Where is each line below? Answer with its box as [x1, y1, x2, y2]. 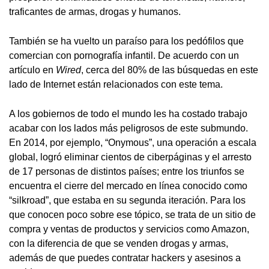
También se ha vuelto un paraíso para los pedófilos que [9, 36, 244, 47]
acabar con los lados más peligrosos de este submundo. [9, 123, 248, 134]
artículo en [9, 65, 56, 76]
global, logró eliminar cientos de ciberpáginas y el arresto [9, 152, 252, 163]
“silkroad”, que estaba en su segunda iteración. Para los [9, 195, 246, 206]
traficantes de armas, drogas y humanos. [9, 7, 183, 17]
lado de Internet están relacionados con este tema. [9, 79, 225, 90]
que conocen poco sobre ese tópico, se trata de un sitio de [9, 210, 256, 220]
